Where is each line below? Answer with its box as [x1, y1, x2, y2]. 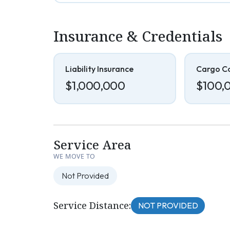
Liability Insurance [65, 64, 133, 74]
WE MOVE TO [53, 152, 95, 161]
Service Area [53, 136, 131, 154]
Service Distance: [53, 199, 131, 212]
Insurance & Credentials [53, 26, 222, 46]
